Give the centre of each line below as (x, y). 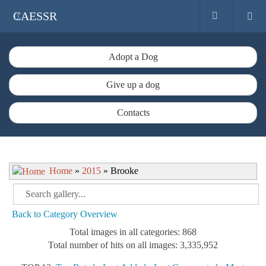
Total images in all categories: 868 (133, 232)
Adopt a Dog (133, 57)
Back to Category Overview (65, 214)
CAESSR (35, 16)
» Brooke (120, 171)
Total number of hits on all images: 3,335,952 (133, 245)
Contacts (133, 113)
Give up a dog (133, 85)
